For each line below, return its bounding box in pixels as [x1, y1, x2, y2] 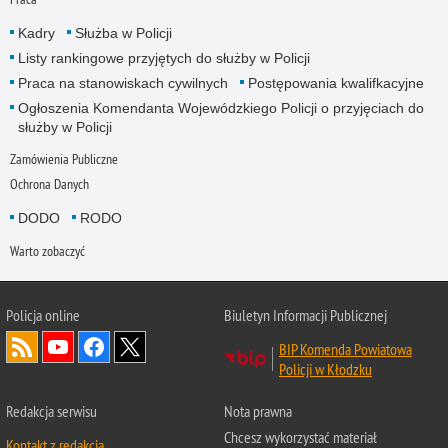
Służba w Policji [74, 25, 172, 42]
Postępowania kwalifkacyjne [247, 75, 424, 92]
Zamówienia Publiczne [9, 150, 118, 169]
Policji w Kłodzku [279, 359, 372, 380]
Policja [6, 305, 45, 326]
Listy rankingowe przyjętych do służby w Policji [17, 50, 310, 67]
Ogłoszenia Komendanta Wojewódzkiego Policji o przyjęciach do [17, 100, 424, 117]
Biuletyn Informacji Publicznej [224, 305, 387, 326]
